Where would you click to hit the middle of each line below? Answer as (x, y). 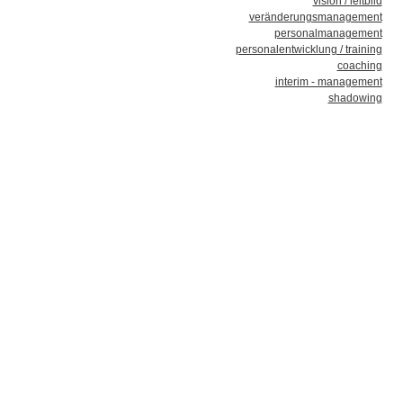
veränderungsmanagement (315, 17)
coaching (359, 66)
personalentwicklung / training (309, 49)
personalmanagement (328, 33)
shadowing (355, 98)
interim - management (328, 82)
